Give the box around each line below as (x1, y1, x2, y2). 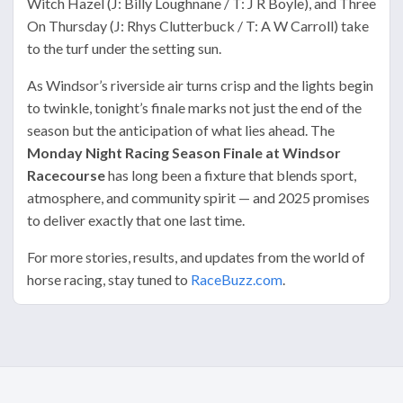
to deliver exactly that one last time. (27, 211, 245, 229)
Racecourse (27, 166, 105, 184)
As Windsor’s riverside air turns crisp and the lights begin (27, 76, 373, 94)
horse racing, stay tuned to (27, 271, 191, 289)
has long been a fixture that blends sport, (105, 166, 356, 184)
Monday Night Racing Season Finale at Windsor (27, 144, 341, 162)
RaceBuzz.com (191, 271, 282, 289)
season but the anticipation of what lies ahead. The (27, 121, 335, 139)
